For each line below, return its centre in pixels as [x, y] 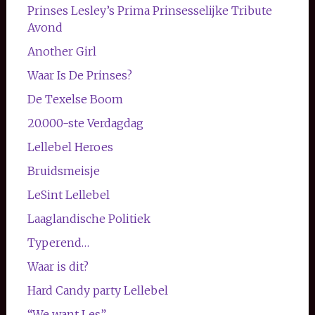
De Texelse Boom [75, 99]
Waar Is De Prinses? [79, 75]
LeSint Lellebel [68, 194]
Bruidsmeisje [63, 171]
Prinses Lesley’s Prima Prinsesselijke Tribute [149, 10]
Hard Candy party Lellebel [97, 290]
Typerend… [58, 242]
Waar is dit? [58, 266]
